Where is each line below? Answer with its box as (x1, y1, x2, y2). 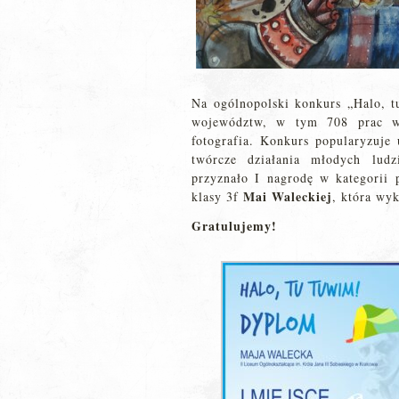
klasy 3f (191, 188, 243, 205)
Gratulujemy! (191, 216, 277, 235)
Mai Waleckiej (243, 187, 332, 206)
